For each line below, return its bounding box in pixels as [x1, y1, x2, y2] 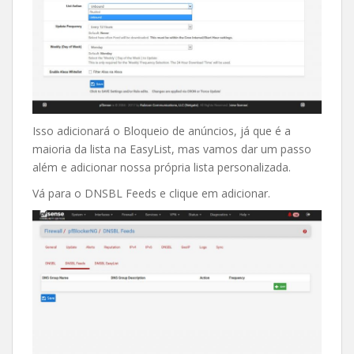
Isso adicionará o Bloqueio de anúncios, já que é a [32, 122, 291, 138]
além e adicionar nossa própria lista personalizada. [32, 159, 291, 175]
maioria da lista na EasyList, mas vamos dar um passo [32, 141, 311, 156]
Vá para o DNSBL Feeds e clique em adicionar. [32, 185, 270, 201]
